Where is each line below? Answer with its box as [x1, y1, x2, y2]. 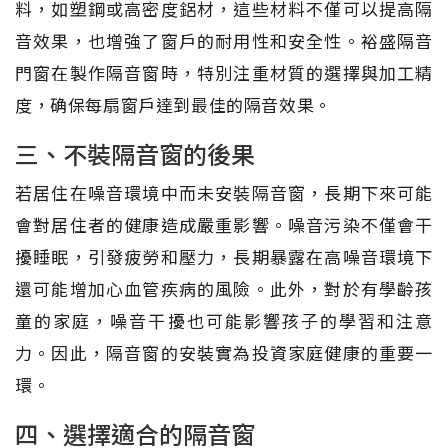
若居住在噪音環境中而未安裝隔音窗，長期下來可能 [15, 179, 433, 205]
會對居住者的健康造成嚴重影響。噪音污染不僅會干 [15, 211, 433, 237]
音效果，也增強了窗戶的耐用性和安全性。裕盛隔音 [15, 27, 433, 53]
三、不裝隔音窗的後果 [15, 135, 255, 171]
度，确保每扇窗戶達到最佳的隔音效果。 [15, 91, 332, 117]
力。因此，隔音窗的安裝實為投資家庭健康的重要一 [15, 339, 433, 365]
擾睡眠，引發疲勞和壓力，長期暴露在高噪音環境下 [15, 243, 433, 269]
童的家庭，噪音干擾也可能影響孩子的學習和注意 [15, 307, 433, 333]
